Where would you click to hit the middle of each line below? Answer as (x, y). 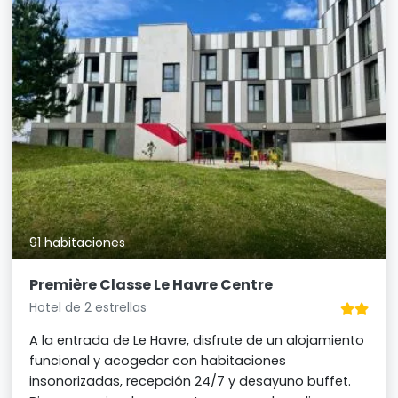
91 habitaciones (78, 242)
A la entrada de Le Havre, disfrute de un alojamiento (197, 340)
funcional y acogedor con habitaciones (158, 360)
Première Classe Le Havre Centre (151, 284)
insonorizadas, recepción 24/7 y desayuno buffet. (191, 381)
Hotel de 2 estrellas (88, 307)
